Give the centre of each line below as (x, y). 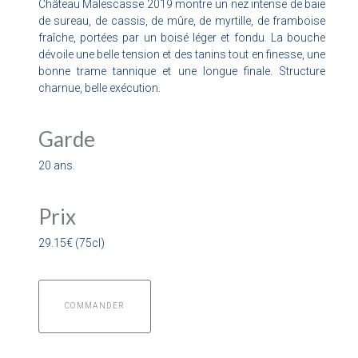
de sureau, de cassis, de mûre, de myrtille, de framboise (182, 20)
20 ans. (56, 165)
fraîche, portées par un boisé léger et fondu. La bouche (182, 37)
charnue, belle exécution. (99, 88)
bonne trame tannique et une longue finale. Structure (182, 71)
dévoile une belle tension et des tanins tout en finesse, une (182, 54)
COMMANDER (95, 305)
